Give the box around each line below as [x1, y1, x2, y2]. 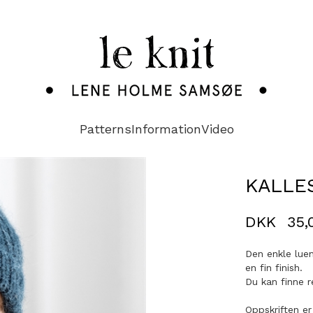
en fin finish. [245, 262, 303, 273]
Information [131, 122, 201, 136]
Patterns [79, 122, 131, 136]
